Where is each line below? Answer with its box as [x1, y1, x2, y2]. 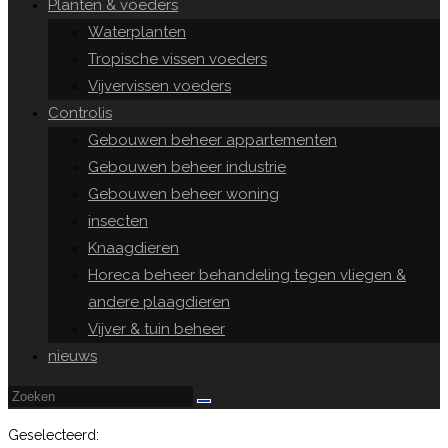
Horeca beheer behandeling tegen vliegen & [88, 266, 406, 284]
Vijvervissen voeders [88, 77, 231, 95]
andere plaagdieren [88, 293, 230, 311]
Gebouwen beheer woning [88, 185, 279, 203]
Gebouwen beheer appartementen [88, 131, 337, 149]
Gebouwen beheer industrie [88, 158, 286, 176]
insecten [88, 212, 148, 230]
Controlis [48, 104, 112, 122]
